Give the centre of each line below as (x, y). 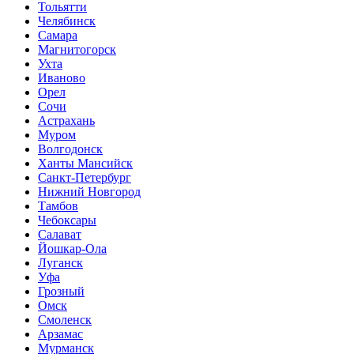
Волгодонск (70, 149)
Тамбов (58, 206)
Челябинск (67, 21)
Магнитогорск (77, 49)
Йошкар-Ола (72, 249)
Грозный (61, 291)
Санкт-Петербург (85, 177)
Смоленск (65, 320)
